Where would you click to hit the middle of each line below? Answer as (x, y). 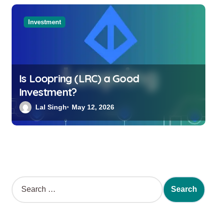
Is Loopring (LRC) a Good (79, 78)
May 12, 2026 (93, 107)
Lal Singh (51, 107)
